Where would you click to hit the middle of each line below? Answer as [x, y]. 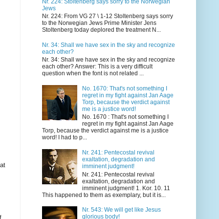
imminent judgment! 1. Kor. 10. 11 [126, 188]
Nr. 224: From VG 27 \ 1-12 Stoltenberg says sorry [108, 16]
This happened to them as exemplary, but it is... [104, 195]
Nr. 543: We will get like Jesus [121, 210]
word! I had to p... [65, 138]
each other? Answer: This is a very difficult [97, 67]
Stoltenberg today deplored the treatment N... [101, 30]
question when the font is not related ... [93, 74]
